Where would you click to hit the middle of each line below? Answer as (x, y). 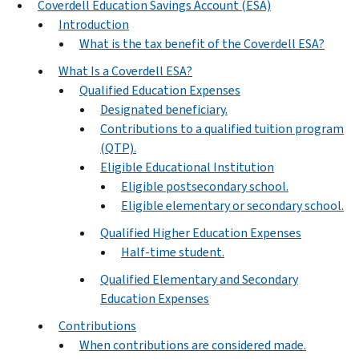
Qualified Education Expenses (160, 90)
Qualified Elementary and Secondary (199, 279)
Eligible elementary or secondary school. (232, 205)
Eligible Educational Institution (187, 167)
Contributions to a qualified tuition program (222, 128)
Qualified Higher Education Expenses (201, 232)
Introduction (94, 24)
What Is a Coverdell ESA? (125, 71)
